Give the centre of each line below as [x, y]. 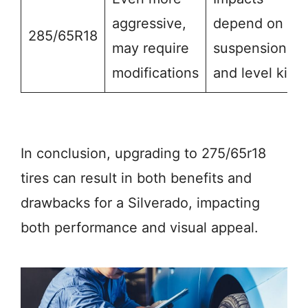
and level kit [253, 73]
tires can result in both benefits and [136, 178]
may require [151, 48]
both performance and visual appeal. [140, 228]
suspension [250, 48]
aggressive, [149, 24]
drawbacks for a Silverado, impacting [140, 203]
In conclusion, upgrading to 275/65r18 [143, 154]
